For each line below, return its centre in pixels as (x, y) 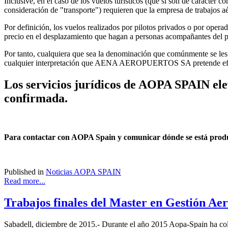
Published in (24, 172)
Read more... (25, 181)
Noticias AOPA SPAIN (83, 172)
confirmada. (37, 98)
